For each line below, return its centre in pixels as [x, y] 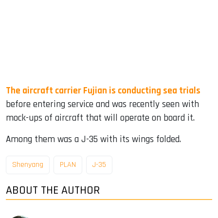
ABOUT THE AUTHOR [53, 191]
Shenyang [28, 165]
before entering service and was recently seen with [102, 104]
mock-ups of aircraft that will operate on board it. [100, 118]
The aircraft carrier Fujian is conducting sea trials [103, 91]
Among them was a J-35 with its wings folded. [93, 139]
